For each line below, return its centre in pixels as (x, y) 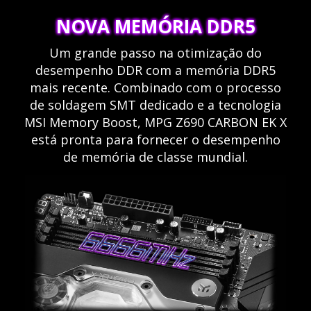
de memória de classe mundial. (155, 157)
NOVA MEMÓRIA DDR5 (155, 26)
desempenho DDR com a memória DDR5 (155, 70)
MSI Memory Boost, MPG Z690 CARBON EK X (155, 123)
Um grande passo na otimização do (155, 53)
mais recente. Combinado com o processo (155, 88)
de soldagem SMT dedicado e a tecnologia (155, 105)
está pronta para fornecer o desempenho (155, 140)
